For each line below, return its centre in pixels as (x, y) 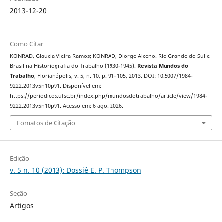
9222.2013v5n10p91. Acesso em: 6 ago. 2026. (66, 105)
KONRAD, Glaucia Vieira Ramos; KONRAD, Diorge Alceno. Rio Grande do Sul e (110, 56)
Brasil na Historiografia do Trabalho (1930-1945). (73, 66)
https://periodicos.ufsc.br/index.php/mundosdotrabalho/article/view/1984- (108, 95)
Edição (19, 158)
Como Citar (26, 43)
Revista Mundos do (163, 66)
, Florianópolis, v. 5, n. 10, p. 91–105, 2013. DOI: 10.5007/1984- (113, 76)
